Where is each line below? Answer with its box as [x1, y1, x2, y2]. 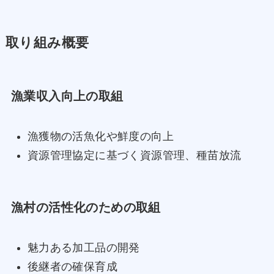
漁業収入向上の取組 [10, 89, 124, 103]
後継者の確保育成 [27, 260, 118, 273]
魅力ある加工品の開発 [27, 242, 140, 254]
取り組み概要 [5, 35, 89, 50]
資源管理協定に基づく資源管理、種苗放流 [27, 149, 242, 161]
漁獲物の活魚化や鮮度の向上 [27, 130, 174, 143]
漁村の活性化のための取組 [10, 200, 161, 214]
